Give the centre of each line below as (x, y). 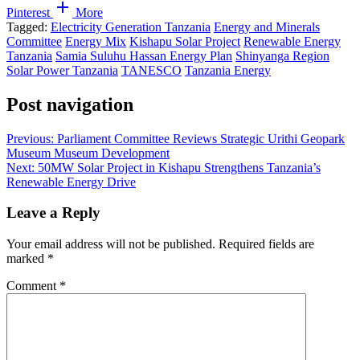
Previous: (30, 138)
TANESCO (151, 70)
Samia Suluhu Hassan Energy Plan (144, 55)
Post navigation (70, 104)
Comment (33, 286)
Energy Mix (96, 41)
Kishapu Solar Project (185, 41)
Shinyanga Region (282, 55)
